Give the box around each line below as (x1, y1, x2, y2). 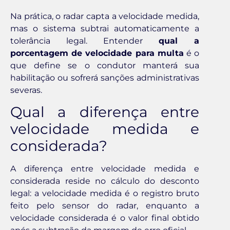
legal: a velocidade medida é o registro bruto (10, 188, 199, 199)
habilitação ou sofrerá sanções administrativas (10, 72, 199, 83)
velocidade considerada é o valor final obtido (10, 213, 199, 223)
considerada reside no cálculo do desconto (10, 176, 199, 186)
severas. (10, 85, 42, 95)
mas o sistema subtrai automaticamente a (10, 23, 199, 33)
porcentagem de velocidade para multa (10, 48, 184, 58)
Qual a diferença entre (10, 103, 199, 121)
